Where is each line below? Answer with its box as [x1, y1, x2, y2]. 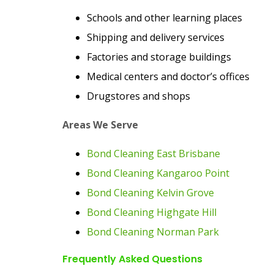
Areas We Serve [62, 118, 138, 131]
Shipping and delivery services [87, 31, 224, 44]
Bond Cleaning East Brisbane [87, 147, 220, 160]
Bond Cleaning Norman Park [87, 225, 219, 239]
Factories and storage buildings [87, 50, 231, 64]
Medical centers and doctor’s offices [87, 70, 250, 83]
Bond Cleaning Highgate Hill [87, 206, 217, 219]
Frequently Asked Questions [62, 252, 202, 266]
